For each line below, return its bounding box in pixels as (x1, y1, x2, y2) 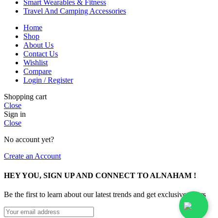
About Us (23, 41, 54, 50)
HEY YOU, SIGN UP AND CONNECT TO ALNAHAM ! (4, 171, 196, 180)
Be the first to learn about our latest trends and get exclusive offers (4, 190, 206, 199)
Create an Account (4, 152, 61, 161)
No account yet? (4, 135, 54, 144)
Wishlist (23, 58, 48, 67)
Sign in (4, 110, 26, 119)
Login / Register (23, 76, 73, 85)
